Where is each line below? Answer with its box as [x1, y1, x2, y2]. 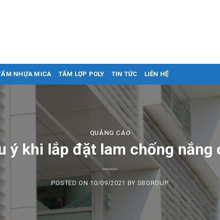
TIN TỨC [111, 70, 137, 78]
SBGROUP [137, 179, 169, 187]
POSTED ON [51, 179, 90, 187]
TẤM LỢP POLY [58, 70, 105, 78]
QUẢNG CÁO [89, 129, 131, 137]
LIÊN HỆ [144, 70, 169, 78]
